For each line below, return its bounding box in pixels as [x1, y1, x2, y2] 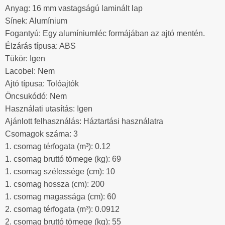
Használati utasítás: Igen [5, 104, 92, 114]
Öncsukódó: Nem [5, 92, 67, 101]
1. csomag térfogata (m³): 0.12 [5, 142, 110, 151]
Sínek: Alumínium [5, 17, 67, 26]
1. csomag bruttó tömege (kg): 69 [5, 155, 121, 164]
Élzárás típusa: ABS [5, 42, 76, 51]
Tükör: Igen [5, 54, 45, 63]
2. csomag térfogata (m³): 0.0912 [5, 205, 120, 214]
